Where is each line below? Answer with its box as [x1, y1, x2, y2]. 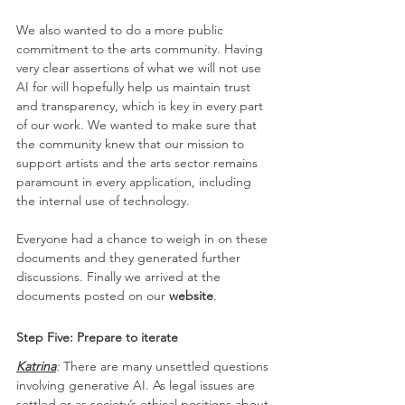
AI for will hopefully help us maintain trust [16, 79, 254, 96]
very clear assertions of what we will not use [16, 60, 265, 77]
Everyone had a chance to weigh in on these [16, 231, 271, 248]
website [169, 287, 213, 305]
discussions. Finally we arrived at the [16, 268, 224, 286]
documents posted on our [16, 287, 169, 305]
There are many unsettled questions [63, 358, 272, 375]
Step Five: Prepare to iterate [16, 329, 178, 346]
